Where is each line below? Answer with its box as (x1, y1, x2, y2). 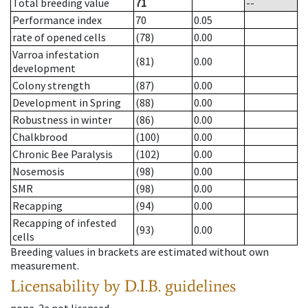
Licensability (10, 276, 100, 296)
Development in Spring (12, 96, 121, 110)
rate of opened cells (12, 30, 106, 45)
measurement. (10, 258, 79, 273)
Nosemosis (12, 164, 65, 179)
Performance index (12, 13, 102, 27)
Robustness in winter (12, 113, 112, 127)
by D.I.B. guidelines (104, 276, 236, 296)
